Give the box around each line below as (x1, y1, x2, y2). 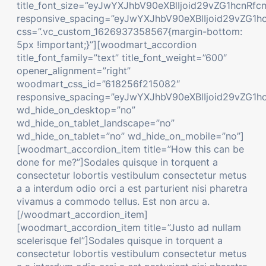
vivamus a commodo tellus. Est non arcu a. (17, 195, 210, 207)
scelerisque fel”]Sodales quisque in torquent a (17, 234, 223, 246)
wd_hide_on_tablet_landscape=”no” (17, 116, 175, 129)
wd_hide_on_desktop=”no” (17, 103, 135, 116)
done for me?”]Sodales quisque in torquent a (17, 156, 218, 168)
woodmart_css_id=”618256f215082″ (17, 77, 180, 90)
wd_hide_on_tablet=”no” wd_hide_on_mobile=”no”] (17, 129, 244, 142)
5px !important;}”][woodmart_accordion (17, 38, 197, 50)
